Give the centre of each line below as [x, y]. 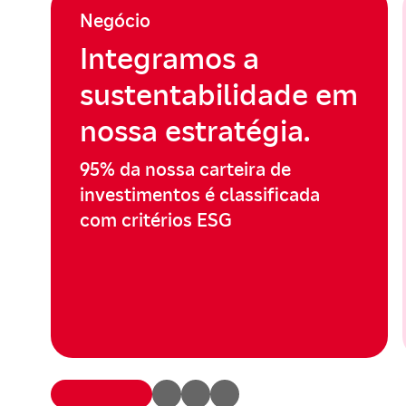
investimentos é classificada [200, 195]
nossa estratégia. [195, 131]
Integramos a [169, 59]
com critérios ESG [156, 220]
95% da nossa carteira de [185, 169]
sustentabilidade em [219, 95]
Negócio [115, 21]
